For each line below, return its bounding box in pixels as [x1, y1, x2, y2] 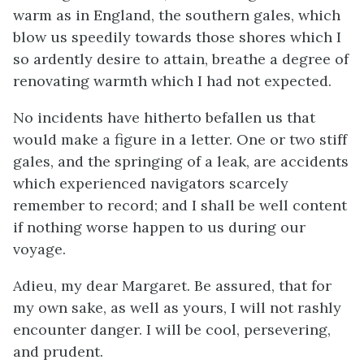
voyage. [13, 240, 66, 258]
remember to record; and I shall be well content [13, 196, 347, 214]
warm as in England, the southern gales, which [13, 6, 340, 24]
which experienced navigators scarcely [13, 174, 288, 193]
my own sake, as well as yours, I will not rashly [13, 298, 341, 317]
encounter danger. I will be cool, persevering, [13, 320, 331, 339]
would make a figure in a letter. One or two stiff [13, 130, 347, 149]
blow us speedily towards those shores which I [13, 28, 341, 46]
